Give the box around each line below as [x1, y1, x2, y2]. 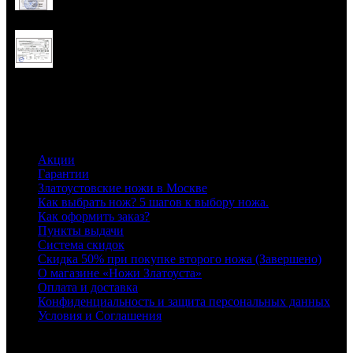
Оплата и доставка [38, 281, 138, 295]
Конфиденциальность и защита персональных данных [38, 295, 330, 309]
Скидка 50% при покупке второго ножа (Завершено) [38, 252, 321, 266]
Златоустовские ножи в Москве [38, 181, 207, 195]
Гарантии [38, 167, 89, 181]
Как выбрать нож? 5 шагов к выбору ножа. [38, 195, 269, 210]
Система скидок [38, 238, 124, 252]
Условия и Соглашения [38, 309, 162, 323]
